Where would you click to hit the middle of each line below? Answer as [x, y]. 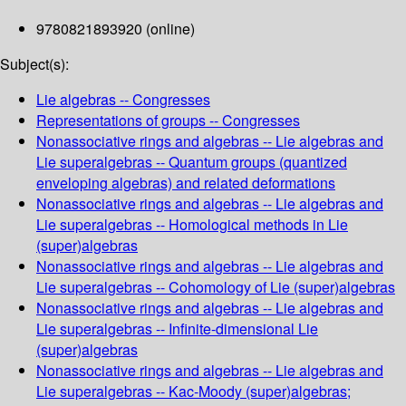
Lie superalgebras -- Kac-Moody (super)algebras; [193, 391]
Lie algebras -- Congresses [123, 100]
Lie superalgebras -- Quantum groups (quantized [192, 162]
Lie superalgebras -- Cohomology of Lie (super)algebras [216, 287]
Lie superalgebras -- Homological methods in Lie [192, 225]
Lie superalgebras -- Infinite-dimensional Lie [177, 329]
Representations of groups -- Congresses [168, 121]
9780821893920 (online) [116, 29]
